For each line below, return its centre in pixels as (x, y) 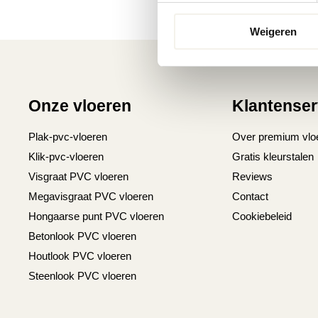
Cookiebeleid (262, 216)
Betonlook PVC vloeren (83, 236)
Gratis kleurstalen (273, 157)
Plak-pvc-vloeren (68, 137)
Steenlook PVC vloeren (83, 276)
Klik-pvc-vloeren (66, 157)
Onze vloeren (80, 105)
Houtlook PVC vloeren (80, 256)
